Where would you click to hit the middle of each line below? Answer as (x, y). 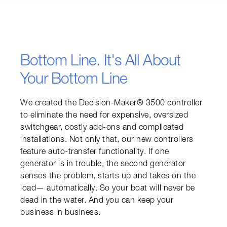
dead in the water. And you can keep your (97, 201)
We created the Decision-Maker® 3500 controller (111, 104)
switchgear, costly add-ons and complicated (102, 128)
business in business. (61, 213)
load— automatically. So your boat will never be (108, 189)
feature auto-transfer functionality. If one (95, 152)
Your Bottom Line (74, 80)
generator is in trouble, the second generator (103, 164)
